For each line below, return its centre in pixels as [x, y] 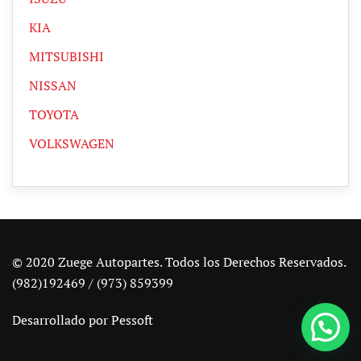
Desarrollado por [62, 320]
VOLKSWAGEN [72, 144]
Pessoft [132, 320]
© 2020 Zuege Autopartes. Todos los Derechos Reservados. [179, 262]
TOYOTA [54, 115]
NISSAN [53, 86]
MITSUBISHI [66, 57]
